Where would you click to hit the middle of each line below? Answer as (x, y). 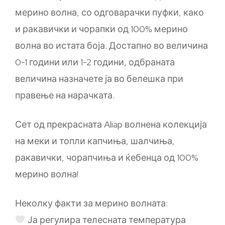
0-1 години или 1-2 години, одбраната (95, 62)
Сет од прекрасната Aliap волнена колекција (111, 124)
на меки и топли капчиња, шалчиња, (95, 141)
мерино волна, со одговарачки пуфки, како (109, 12)
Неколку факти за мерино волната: (91, 203)
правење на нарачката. (65, 95)
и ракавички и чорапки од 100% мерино (101, 29)
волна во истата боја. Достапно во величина (111, 45)
